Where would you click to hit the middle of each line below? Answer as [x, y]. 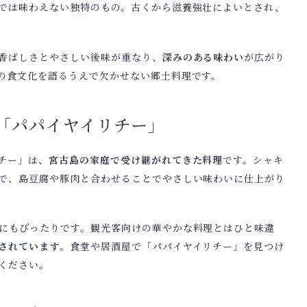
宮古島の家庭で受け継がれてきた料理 [136, 159]
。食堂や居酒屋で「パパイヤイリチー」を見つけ [172, 246]
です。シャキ [254, 159]
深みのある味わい [203, 57]
